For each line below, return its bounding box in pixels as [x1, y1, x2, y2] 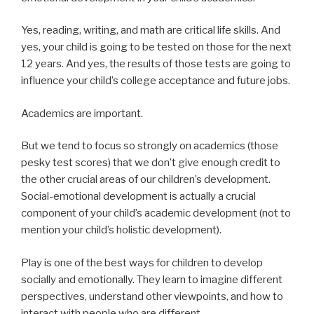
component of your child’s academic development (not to [21, 207, 291, 220]
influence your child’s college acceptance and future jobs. [21, 74, 290, 88]
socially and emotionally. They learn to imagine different [21, 273, 282, 286]
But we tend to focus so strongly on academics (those [21, 139, 278, 153]
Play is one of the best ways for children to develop [21, 256, 263, 269]
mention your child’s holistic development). [21, 224, 221, 237]
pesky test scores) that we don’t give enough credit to [21, 156, 280, 170]
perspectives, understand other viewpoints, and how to [21, 289, 283, 303]
